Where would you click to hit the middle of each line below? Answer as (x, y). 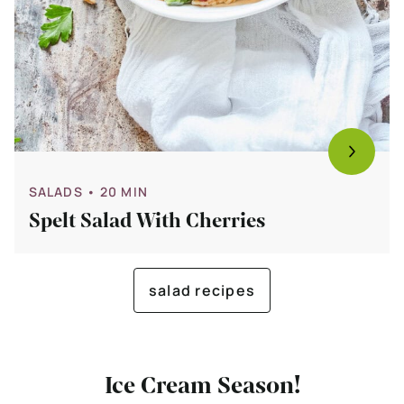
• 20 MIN (117, 191)
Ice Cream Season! (202, 385)
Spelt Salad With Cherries (147, 220)
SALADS (56, 191)
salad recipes (202, 290)
